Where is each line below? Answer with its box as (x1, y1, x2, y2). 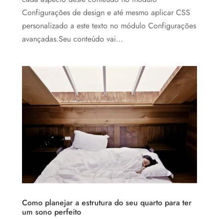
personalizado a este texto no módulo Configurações (22, 20, 196, 32)
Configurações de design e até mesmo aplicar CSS (22, 7, 190, 19)
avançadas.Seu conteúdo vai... (22, 33, 123, 45)
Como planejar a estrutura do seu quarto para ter (22, 197, 192, 208)
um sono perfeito (22, 206, 81, 218)
